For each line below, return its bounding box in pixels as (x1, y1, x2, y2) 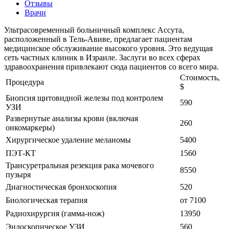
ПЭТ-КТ (6, 149, 36, 158)
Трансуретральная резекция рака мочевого (6, 161, 154, 170)
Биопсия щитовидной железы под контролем (6, 94, 163, 103)
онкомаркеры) (6, 123, 55, 132)
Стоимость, (180, 73, 220, 82)
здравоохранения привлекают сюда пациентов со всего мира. (4, 62, 219, 72)
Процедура (6, 78, 44, 87)
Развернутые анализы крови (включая (6, 114, 138, 123)
